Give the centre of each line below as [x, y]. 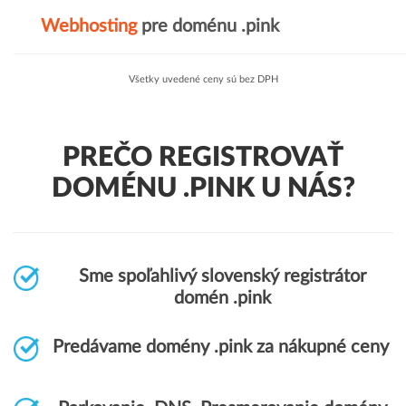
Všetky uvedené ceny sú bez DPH [203, 79]
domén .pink [222, 298]
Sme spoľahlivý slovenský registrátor [222, 276]
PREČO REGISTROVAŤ [203, 158]
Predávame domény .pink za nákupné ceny [221, 347]
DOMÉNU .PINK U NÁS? [203, 188]
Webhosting [89, 26]
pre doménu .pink [208, 26]
